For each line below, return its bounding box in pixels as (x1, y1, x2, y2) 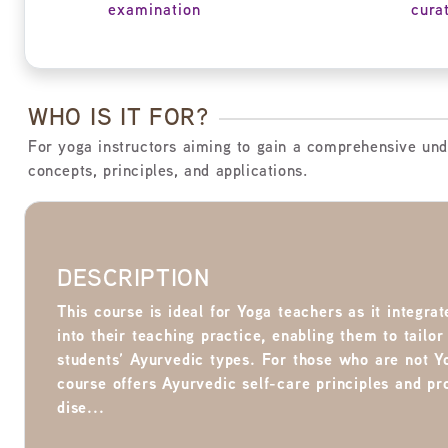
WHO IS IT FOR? (28, 108, 209, 130)
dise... (57, 402, 105, 417)
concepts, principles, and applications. (28, 165, 308, 180)
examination (107, 4, 201, 19)
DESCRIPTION (57, 269, 210, 291)
